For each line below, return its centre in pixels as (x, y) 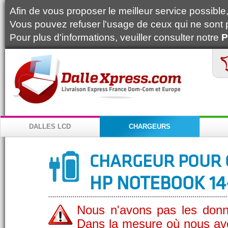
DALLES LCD (50, 126)
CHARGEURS (150, 126)
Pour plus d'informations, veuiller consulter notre (116, 37)
